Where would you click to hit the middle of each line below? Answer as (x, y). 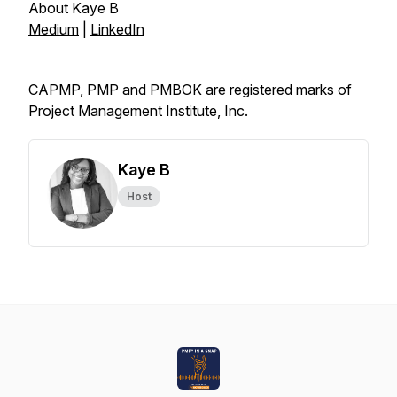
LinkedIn (117, 29)
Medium (54, 29)
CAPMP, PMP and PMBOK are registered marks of (190, 90)
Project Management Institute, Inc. (138, 111)
